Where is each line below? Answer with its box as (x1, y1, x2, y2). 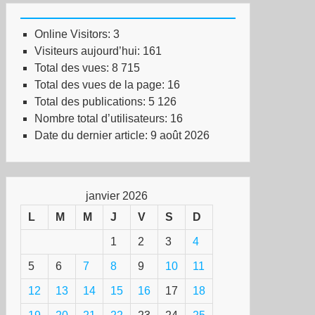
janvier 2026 (86, 190, 148, 202)
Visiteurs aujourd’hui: (34, 45, 143, 57)
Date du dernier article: (34, 129, 150, 141)
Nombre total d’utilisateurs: (34, 112, 170, 124)
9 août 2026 (150, 129, 210, 141)
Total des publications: (34, 96, 148, 108)
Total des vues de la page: (34, 79, 167, 91)
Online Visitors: (34, 28, 113, 40)
